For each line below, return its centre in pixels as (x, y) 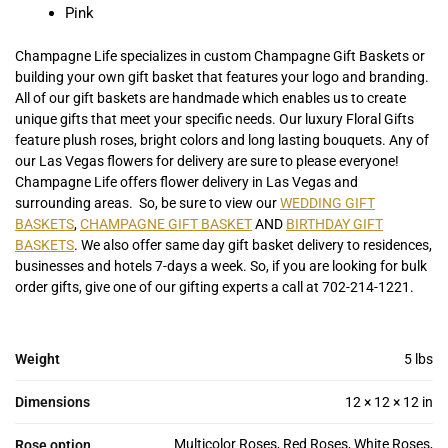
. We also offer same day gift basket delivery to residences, (253, 245)
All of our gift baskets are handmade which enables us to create (210, 98)
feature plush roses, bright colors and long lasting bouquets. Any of (222, 140)
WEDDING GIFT (327, 203)
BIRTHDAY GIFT (334, 224)
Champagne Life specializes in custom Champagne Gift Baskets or (220, 56)
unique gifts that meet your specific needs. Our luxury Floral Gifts (214, 119)
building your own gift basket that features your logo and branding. (222, 77)
